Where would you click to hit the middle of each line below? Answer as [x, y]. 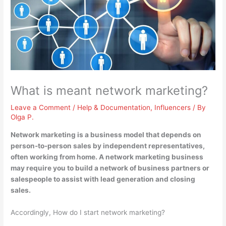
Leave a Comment [41, 108]
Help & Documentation [114, 108]
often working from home [53, 157]
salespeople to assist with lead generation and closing [103, 179]
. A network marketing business [150, 157]
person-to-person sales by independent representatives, [108, 146]
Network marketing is [48, 135]
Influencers [173, 108]
